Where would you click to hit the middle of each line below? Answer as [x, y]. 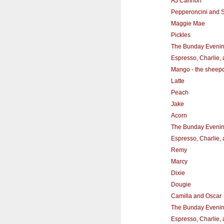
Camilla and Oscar [196, 196]
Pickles [180, 35]
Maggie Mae [188, 24]
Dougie [181, 185]
